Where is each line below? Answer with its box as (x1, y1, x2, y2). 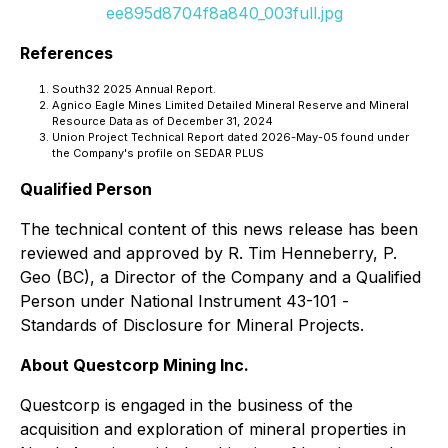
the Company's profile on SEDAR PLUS (52, 145, 264, 160)
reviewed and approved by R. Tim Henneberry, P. (20, 242, 397, 263)
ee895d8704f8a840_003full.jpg (105, 2, 343, 23)
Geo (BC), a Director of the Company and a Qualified (20, 266, 421, 287)
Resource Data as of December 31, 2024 (52, 113, 273, 128)
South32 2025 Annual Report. (52, 81, 216, 96)
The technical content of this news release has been (20, 218, 418, 239)
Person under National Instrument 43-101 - (20, 290, 349, 311)
